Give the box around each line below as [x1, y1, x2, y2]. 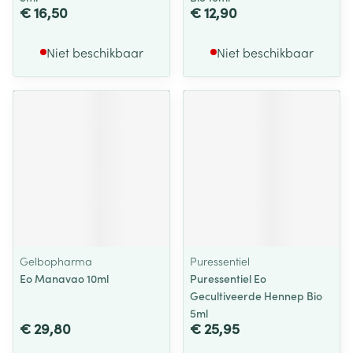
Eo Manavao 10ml [20, 270, 109, 286]
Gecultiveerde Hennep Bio [190, 288, 322, 303]
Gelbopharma [20, 253, 92, 269]
